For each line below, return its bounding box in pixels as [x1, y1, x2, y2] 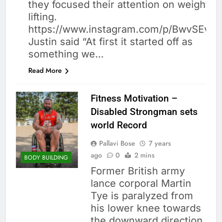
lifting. [28, 11, 57, 23]
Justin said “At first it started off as [28, 36, 193, 48]
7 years [148, 138, 171, 149]
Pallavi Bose [99, 138, 135, 149]
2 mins [134, 150, 155, 161]
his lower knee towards [90, 202, 201, 215]
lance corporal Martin [90, 177, 191, 190]
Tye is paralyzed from [90, 190, 193, 202]
